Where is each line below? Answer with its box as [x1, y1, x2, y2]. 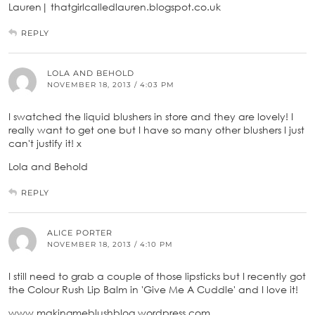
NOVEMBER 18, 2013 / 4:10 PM [47, 239, 173, 249]
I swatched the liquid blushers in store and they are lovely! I [8, 110, 293, 122]
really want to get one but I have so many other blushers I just [8, 123, 304, 136]
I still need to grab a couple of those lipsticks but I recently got [8, 269, 306, 282]
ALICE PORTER [47, 227, 112, 238]
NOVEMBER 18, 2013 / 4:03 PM [47, 79, 174, 89]
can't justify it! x [8, 136, 82, 149]
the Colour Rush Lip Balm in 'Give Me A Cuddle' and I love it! [8, 283, 298, 295]
